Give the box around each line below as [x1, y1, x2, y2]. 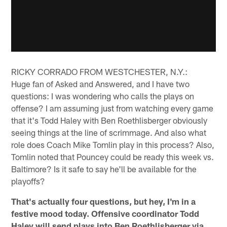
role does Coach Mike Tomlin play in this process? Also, [11, 139, 215, 149]
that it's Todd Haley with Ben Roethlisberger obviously [11, 115, 208, 125]
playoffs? [11, 175, 46, 186]
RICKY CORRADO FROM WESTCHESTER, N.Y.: [11, 66, 188, 77]
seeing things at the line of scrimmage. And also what [11, 127, 207, 137]
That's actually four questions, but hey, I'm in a [11, 196, 196, 206]
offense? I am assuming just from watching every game [11, 102, 214, 113]
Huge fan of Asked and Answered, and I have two [11, 78, 190, 89]
